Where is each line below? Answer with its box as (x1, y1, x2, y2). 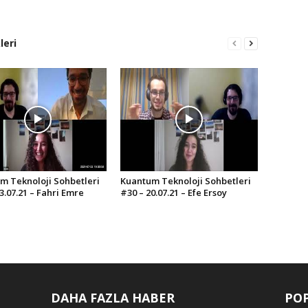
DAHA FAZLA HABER (50, 289, 175, 306)
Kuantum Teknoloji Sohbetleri (120, 175, 251, 187)
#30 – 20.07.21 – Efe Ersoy (120, 186, 227, 199)
